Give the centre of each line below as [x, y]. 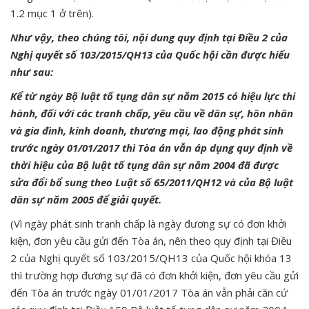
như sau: [32, 71]
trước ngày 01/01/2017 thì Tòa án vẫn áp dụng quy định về [151, 147]
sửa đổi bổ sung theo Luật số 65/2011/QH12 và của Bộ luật [152, 182]
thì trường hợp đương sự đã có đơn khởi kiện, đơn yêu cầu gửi [154, 275]
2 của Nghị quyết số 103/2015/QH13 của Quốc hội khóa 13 [151, 258]
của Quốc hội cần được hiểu [222, 54]
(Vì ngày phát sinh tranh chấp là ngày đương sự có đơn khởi [148, 223]
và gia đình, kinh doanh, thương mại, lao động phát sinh [147, 130]
